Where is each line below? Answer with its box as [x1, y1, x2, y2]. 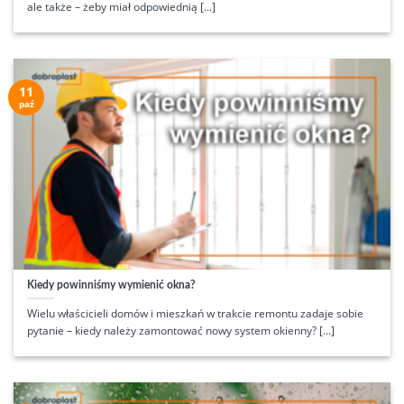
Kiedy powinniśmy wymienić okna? [26, 280, 196, 291]
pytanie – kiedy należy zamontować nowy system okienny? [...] [26, 323, 335, 339]
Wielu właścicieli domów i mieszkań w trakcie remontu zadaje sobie [26, 306, 363, 322]
